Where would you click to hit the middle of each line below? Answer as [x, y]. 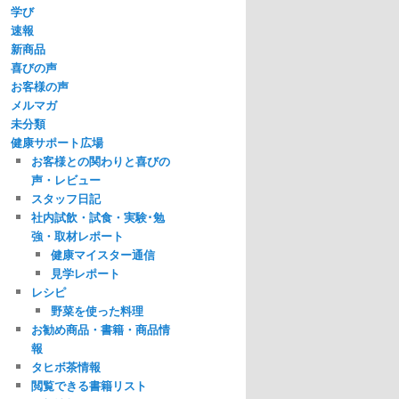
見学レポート [85, 273]
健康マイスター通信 [103, 255]
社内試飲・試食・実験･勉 [98, 217]
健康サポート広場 [57, 142]
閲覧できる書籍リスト [89, 386]
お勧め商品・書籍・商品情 [100, 330]
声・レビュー [65, 180]
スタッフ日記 [65, 199]
